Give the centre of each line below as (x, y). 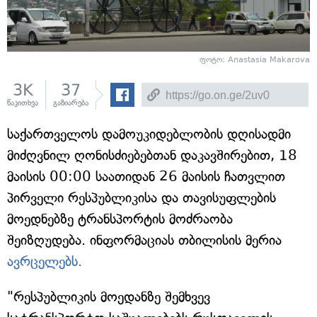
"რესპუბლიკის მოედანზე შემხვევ (109, 297)
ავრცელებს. (45, 261)
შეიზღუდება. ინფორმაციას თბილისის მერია (144, 240)
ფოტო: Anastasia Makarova (255, 60)
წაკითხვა (23, 103)
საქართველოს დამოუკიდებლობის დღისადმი (149, 134)
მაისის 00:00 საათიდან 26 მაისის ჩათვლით (146, 177)
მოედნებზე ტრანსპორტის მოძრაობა (120, 219)
